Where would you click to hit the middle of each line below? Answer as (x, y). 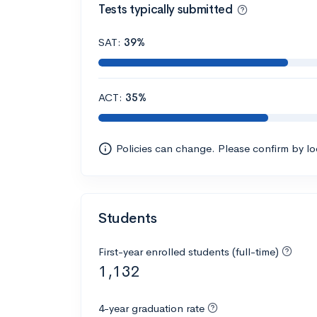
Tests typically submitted (166, 9)
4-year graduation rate (151, 309)
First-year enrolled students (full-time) (190, 252)
